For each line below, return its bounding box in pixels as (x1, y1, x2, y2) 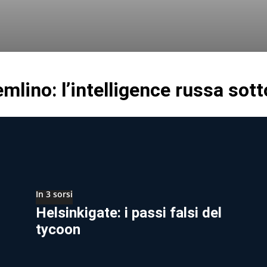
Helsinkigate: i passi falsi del (36, 204, 222, 221)
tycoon (36, 221, 80, 238)
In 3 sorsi (36, 188, 73, 200)
